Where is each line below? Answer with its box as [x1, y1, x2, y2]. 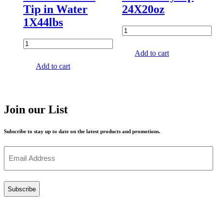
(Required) [5, 155, 33, 163]
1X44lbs [23, 15, 63, 29]
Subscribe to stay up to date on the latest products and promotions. [4, 128, 160, 135]
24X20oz [122, 2, 165, 15]
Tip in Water [23, 2, 88, 15]
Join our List [4, 103, 68, 116]
